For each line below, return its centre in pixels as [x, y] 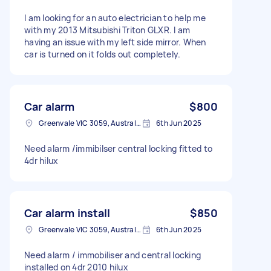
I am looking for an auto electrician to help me [115, 18]
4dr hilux [41, 160]
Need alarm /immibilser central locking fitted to [118, 148]
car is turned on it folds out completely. [103, 54]
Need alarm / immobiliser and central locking [113, 255]
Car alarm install [67, 213]
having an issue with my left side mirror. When [115, 42]
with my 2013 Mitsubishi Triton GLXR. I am [107, 30]
